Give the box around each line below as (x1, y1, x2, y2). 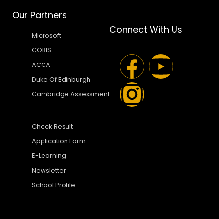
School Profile (32, 180, 75, 190)
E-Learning (32, 151, 66, 160)
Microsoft (32, 31, 61, 40)
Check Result (32, 122, 73, 131)
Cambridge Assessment (32, 89, 109, 99)
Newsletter (32, 166, 66, 175)
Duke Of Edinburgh (32, 75, 90, 84)
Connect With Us (109, 23, 182, 36)
